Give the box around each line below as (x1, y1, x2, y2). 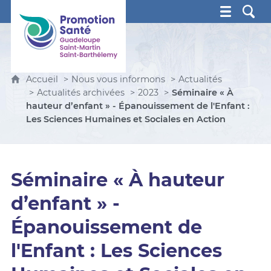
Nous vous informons (71, 74, 165, 85)
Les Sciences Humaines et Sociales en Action (25, 114, 226, 125)
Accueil (25, 74, 60, 85)
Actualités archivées (36, 87, 125, 98)
